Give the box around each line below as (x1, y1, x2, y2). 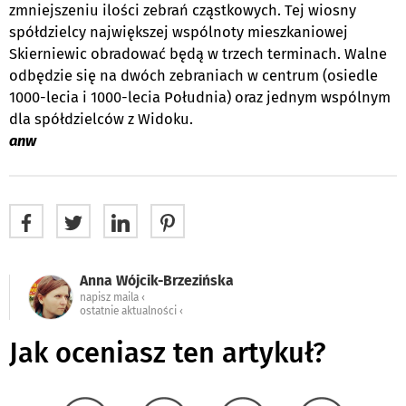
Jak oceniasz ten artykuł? (9, 335, 326, 370)
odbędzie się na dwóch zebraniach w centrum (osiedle (9, 66, 378, 84)
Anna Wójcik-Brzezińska (80, 271, 234, 289)
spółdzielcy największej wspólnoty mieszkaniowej (9, 23, 348, 41)
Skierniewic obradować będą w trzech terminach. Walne (9, 44, 387, 63)
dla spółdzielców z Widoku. (9, 110, 193, 128)
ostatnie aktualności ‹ (80, 304, 183, 317)
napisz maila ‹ (80, 290, 145, 304)
